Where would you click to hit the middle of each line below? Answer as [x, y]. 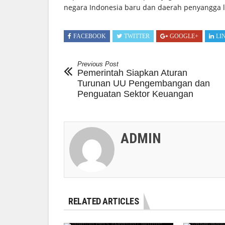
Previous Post [98, 64]
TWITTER [137, 36]
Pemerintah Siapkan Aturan [132, 73]
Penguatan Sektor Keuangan [135, 94]
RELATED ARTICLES [103, 201]
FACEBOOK [90, 36]
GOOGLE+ [184, 36]
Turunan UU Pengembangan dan [144, 83]
